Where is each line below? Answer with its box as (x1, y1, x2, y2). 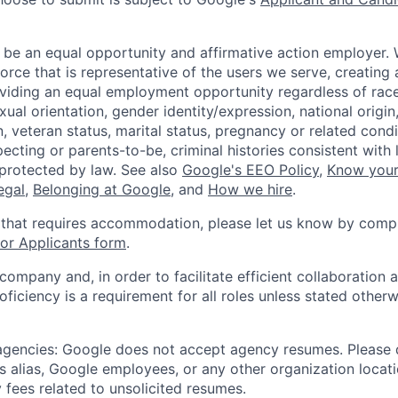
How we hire (208, 179, 292, 198)
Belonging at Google (33, 179, 171, 198)
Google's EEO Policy (182, 160, 319, 179)
